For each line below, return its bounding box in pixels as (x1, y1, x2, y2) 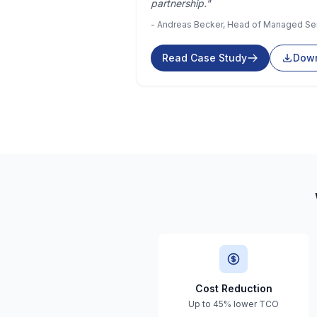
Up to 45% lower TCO (188, 299, 279, 309)
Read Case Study (162, 52, 247, 64)
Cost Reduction (195, 282, 272, 294)
